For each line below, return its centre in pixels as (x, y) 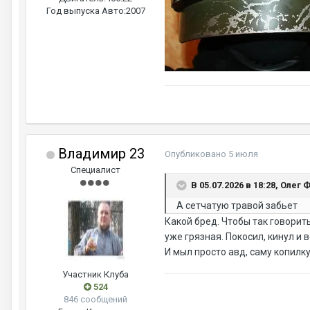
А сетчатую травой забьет (237, 206)
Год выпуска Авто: (86, 11)
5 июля (243, 154)
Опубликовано (197, 154)
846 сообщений (95, 300)
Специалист (95, 170)
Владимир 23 (100, 154)
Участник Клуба (95, 275)
